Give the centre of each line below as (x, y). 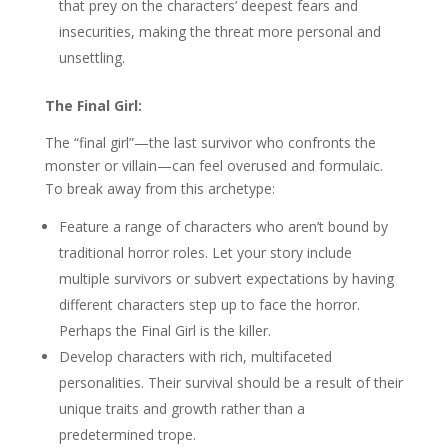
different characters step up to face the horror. (209, 304)
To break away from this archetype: (159, 188)
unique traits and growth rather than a (181, 408)
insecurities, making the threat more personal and (219, 31)
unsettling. (91, 57)
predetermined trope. (127, 434)
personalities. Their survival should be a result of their (230, 382)
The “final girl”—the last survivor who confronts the (210, 142)
